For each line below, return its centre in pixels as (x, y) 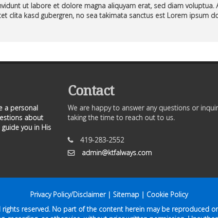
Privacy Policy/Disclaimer (68, 194)
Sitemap (126, 194)
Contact (91, 90)
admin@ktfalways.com (117, 153)
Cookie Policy (167, 194)
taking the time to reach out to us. (121, 118)
